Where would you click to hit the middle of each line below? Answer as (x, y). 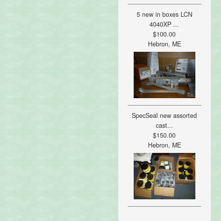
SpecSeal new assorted (165, 116)
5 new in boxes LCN (164, 15)
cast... (164, 126)
